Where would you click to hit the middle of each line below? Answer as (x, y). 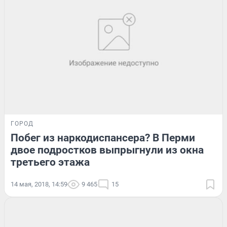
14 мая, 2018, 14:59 (39, 184)
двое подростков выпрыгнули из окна (107, 150)
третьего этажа (50, 162)
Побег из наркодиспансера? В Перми (103, 138)
